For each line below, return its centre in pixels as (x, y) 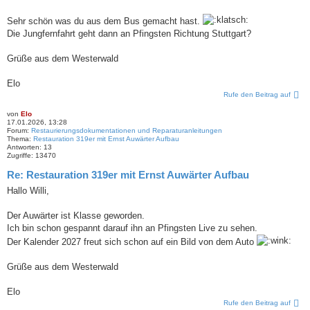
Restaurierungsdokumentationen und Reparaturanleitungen (127, 131)
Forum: (19, 131)
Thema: (20, 139)
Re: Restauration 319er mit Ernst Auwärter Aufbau (128, 175)
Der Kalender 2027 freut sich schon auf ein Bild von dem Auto (132, 241)
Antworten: (25, 147)
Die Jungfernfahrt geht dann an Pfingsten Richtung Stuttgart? (129, 34)
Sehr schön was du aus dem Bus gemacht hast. (105, 21)
